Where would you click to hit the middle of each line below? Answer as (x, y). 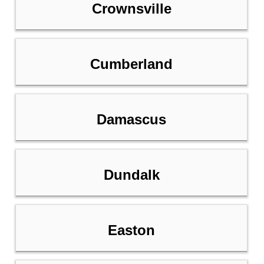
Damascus (131, 120)
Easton (131, 230)
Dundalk (131, 175)
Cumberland (131, 64)
